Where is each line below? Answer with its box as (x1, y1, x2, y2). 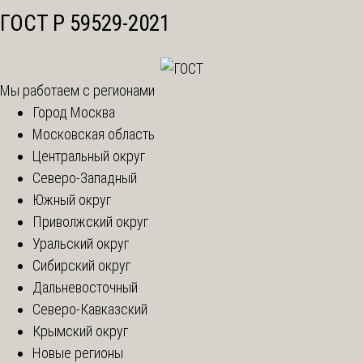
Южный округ (32, 191, 111, 209)
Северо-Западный (32, 169, 137, 187)
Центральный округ (32, 147, 145, 165)
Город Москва (32, 104, 115, 122)
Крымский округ (32, 322, 128, 340)
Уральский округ (32, 235, 129, 253)
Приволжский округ (32, 213, 148, 231)
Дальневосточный (32, 279, 138, 297)
